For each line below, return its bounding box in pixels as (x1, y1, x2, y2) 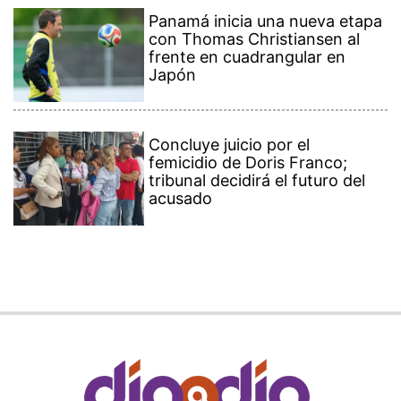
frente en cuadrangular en (149, 47, 346, 66)
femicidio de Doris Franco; (149, 152, 348, 172)
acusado (149, 188, 213, 208)
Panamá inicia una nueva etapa (149, 11, 383, 30)
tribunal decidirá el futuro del (149, 170, 366, 190)
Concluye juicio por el (149, 134, 311, 154)
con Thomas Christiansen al (149, 29, 361, 48)
